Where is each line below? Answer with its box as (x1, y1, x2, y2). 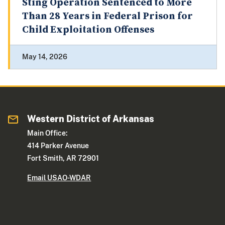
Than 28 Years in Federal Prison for (22, 10, 193, 23)
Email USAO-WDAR (27, 174, 91, 182)
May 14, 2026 (22, 53, 67, 61)
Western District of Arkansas (27, 114, 155, 125)
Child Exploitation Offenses (22, 24, 154, 37)
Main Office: (27, 129, 68, 138)
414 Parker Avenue (27, 142, 89, 150)
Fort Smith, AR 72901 (27, 154, 99, 163)
